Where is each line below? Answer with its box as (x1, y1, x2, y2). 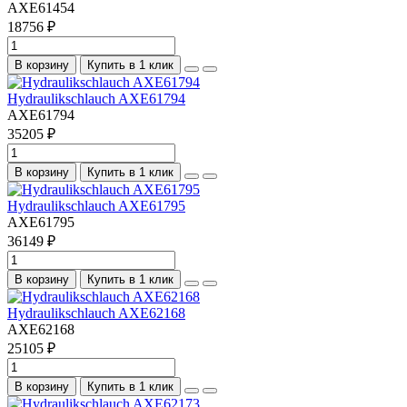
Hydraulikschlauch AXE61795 (7, 197, 185, 213)
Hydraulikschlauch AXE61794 (7, 90, 185, 106)
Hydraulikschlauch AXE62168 (7, 304, 185, 321)
